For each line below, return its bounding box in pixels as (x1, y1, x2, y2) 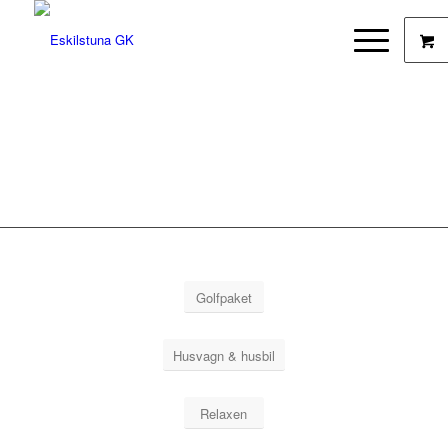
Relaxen (200, 404, 248, 423)
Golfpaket (195, 288, 252, 307)
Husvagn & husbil (172, 346, 275, 365)
